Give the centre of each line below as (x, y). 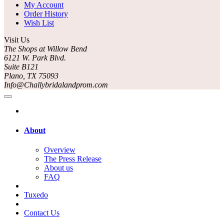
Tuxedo (36, 195)
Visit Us (17, 39)
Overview (60, 150)
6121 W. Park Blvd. (35, 57)
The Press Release (73, 159)
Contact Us (42, 213)
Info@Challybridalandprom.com (56, 84)
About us (58, 168)
